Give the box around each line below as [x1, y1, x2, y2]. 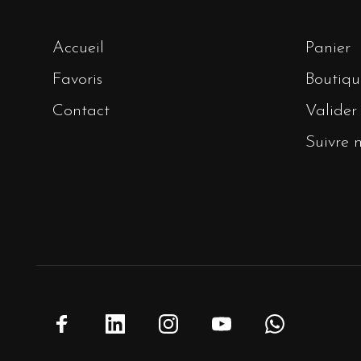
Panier [305, 39, 351, 57]
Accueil [52, 39, 104, 57]
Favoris [52, 71, 102, 89]
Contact [52, 102, 110, 120]
